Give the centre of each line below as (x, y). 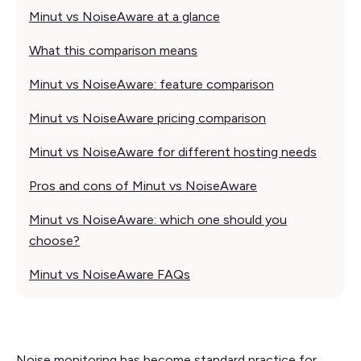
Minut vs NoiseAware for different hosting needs (173, 151)
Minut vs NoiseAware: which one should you (158, 219)
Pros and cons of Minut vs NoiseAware (143, 185)
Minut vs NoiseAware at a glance (124, 16)
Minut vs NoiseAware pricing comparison (147, 118)
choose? (54, 240)
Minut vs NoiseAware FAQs (110, 274)
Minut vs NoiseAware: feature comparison (151, 84)
